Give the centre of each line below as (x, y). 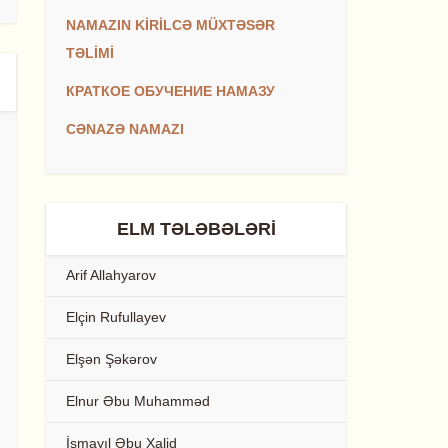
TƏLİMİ (90, 53)
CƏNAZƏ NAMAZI (125, 129)
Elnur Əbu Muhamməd (138, 401)
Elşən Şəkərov (111, 359)
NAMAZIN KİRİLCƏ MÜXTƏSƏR (170, 25)
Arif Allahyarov (111, 275)
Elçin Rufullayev (116, 317)
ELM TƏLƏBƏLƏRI (196, 229)
